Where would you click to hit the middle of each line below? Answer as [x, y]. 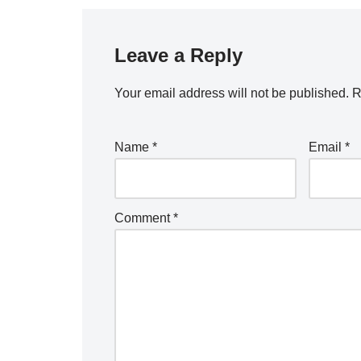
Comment [144, 218]
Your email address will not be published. [232, 93]
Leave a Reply [178, 55]
